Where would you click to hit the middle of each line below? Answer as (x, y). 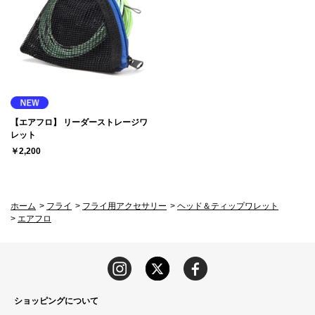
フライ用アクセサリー (124, 206)
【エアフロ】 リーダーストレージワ (79, 122)
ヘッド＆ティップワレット (228, 206)
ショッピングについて (56, 301)
